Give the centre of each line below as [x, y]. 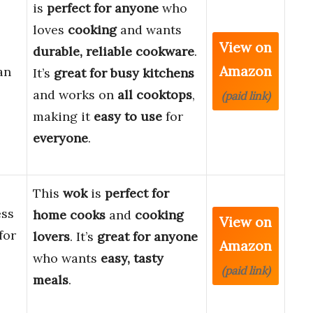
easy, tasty [132, 259]
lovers [51, 237]
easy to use [128, 117]
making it [63, 117]
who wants [67, 259]
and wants [149, 30]
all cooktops [155, 95]
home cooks [69, 215]
